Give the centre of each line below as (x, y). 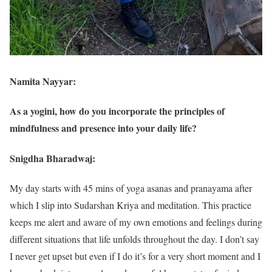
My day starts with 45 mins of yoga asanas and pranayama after (131, 188)
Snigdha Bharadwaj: (53, 158)
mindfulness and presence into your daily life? (103, 128)
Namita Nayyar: (43, 81)
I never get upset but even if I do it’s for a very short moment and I (135, 256)
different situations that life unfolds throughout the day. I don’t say (134, 239)
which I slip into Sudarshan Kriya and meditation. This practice (131, 205)
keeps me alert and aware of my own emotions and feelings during (136, 222)
